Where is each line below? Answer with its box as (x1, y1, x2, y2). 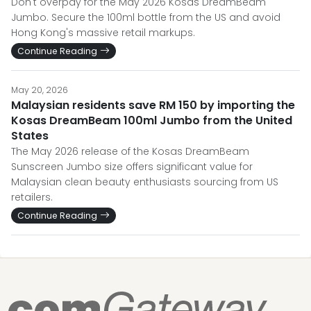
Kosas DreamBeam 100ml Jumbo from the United (11, 112, 292, 128)
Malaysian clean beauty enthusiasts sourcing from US (11, 175, 278, 189)
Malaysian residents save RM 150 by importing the (11, 97, 295, 113)
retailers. (11, 190, 53, 204)
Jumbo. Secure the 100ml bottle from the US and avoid (11, 10, 280, 24)
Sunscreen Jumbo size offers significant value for (11, 160, 253, 174)
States (11, 128, 49, 144)
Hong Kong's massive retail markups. (11, 26, 195, 40)
